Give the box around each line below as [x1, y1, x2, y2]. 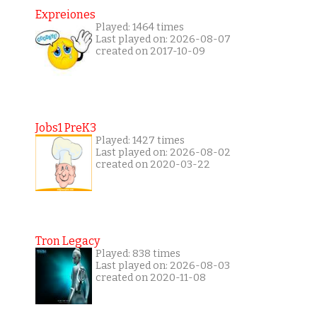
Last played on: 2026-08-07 [95, 33, 231, 46]
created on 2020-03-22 [95, 158, 210, 171]
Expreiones [35, 8, 96, 22]
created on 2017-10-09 [95, 45, 205, 58]
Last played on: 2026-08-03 [95, 260, 230, 272]
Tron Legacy [35, 234, 100, 248]
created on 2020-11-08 [95, 272, 206, 284]
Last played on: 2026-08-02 [95, 146, 231, 159]
